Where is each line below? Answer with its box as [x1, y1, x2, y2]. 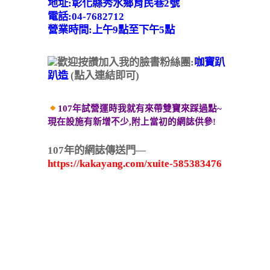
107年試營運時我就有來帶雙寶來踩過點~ [57, 104, 222, 113]
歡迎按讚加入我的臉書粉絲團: [57, 57, 194, 68]
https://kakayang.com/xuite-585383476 [48, 158, 222, 169]
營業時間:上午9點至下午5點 [48, 24, 175, 36]
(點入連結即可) [68, 70, 139, 81]
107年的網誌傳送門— [48, 145, 146, 156]
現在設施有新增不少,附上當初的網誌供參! [48, 117, 216, 127]
